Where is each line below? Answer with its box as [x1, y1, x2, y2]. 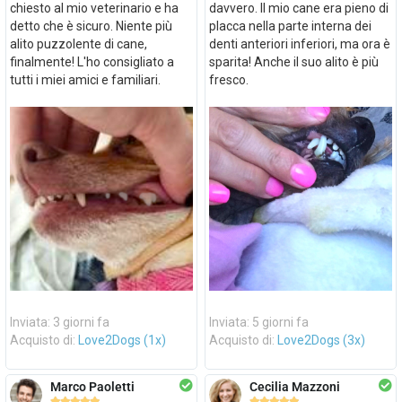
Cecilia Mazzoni [249, 379, 340, 394]
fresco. [208, 72, 249, 87]
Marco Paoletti [49, 379, 135, 394]
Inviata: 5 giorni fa [208, 314, 309, 329]
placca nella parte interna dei [208, 18, 371, 33]
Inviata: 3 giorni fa [9, 314, 109, 329]
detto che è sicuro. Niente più [9, 18, 172, 33]
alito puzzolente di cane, [9, 36, 147, 51]
